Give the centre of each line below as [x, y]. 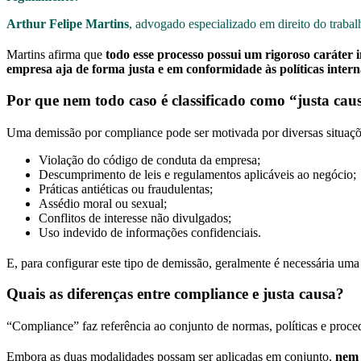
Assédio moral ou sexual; [103, 203]
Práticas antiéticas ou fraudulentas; [126, 189]
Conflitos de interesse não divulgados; [135, 218]
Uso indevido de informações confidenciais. [150, 232]
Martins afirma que [56, 54]
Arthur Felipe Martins [68, 23]
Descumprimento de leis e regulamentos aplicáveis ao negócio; [197, 174]
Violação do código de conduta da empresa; [149, 160]
